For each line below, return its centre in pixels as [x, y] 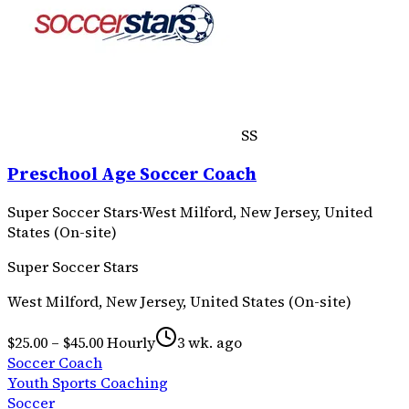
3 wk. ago [210, 343]
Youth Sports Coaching [88, 383]
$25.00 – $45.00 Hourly [81, 343]
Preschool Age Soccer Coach [132, 173]
